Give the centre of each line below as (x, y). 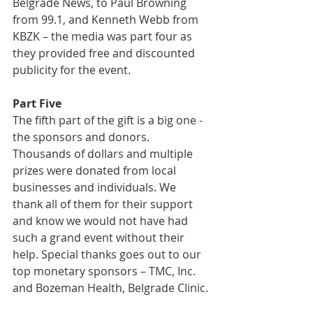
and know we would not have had (102, 221)
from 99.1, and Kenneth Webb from (107, 20)
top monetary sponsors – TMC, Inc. (105, 271)
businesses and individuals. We (96, 187)
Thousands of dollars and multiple (104, 154)
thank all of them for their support (104, 204)
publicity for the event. (72, 70)
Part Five (37, 103)
